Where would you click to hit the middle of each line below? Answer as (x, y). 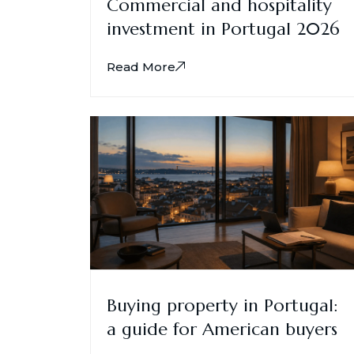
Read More (141, 67)
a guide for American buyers (222, 329)
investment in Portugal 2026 (223, 29)
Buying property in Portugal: (222, 305)
